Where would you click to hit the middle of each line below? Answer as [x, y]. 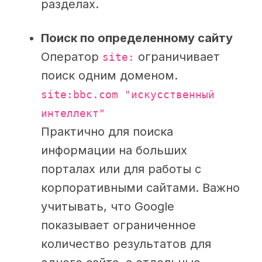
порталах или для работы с [121, 169]
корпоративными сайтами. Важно [140, 188]
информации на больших [114, 151]
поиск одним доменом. [109, 76]
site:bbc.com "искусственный [128, 95]
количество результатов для [126, 244]
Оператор [72, 57]
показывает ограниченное [118, 225]
